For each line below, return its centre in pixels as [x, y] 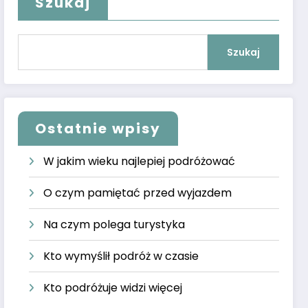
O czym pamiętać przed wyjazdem [138, 192]
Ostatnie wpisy [98, 128]
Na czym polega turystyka [114, 224]
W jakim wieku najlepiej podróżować [140, 161]
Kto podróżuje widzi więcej [113, 287]
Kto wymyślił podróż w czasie [121, 256]
